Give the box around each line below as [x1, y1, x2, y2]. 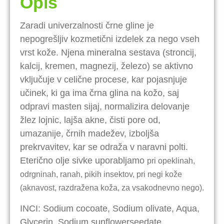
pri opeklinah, [147, 156, 195, 165]
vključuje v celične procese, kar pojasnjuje [20, 74, 187, 84]
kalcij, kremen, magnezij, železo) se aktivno [20, 60, 193, 71]
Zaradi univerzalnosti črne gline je [20, 20, 154, 30]
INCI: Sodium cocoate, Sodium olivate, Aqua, [20, 203, 199, 213]
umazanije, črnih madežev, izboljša [20, 128, 159, 138]
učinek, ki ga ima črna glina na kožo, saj [20, 87, 179, 98]
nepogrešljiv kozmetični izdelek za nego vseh [20, 33, 199, 44]
